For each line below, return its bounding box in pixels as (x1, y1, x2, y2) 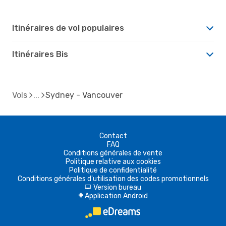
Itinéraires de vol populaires (12, 23, 124, 33)
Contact (99, 131, 127, 140)
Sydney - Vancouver (45, 90, 123, 100)
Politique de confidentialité (69, 165, 157, 175)
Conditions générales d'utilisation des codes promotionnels (17, 174, 209, 183)
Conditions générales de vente (64, 148, 162, 157)
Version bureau (93, 183, 141, 192)
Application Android (84, 191, 148, 200)
